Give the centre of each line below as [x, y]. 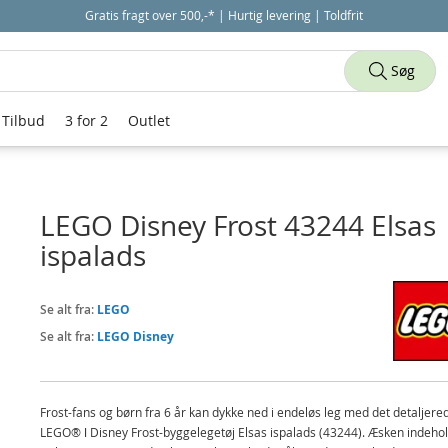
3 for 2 [86, 120]
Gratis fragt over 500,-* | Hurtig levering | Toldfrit [224, 15]
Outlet [149, 120]
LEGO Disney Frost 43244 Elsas [237, 225]
